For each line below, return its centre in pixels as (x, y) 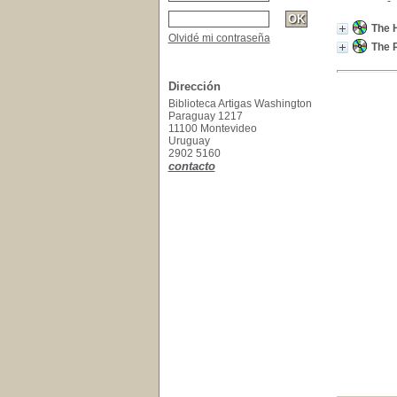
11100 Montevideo (212, 128)
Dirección (194, 86)
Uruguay (190, 141)
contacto (191, 166)
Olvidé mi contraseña (219, 38)
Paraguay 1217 (205, 116)
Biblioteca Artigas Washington (240, 104)
